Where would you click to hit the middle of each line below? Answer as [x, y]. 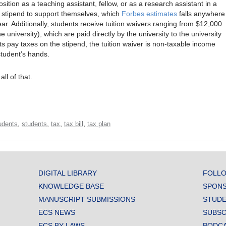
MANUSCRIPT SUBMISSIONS [87, 199]
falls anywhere [201, 13]
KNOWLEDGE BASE [71, 186]
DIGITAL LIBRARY [67, 173]
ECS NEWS [56, 212]
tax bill [74, 124]
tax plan [99, 124]
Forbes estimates [149, 13]
